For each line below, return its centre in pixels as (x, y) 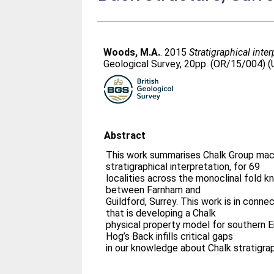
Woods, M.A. (132, 52)
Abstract (125, 135)
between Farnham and (154, 190)
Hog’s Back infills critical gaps (170, 236)
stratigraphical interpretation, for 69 (183, 167)
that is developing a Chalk (161, 213)
